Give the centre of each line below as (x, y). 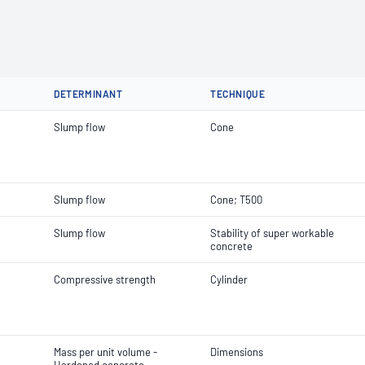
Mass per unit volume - (106, 352)
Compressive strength (105, 279)
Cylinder (229, 279)
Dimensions (237, 352)
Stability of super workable (272, 233)
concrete (231, 246)
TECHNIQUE (238, 94)
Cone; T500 (236, 200)
